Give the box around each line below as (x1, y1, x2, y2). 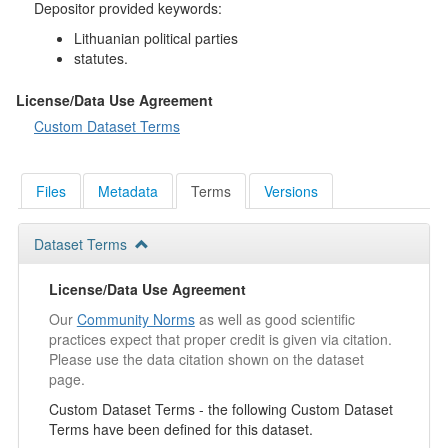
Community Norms (76, 308, 195, 329)
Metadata (98, 180, 159, 201)
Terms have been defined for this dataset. (48, 418, 313, 439)
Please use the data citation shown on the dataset (48, 348, 364, 369)
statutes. (74, 48, 128, 68)
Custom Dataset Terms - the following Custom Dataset (48, 398, 393, 419)
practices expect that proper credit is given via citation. (48, 328, 392, 349)
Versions (263, 180, 318, 201)
